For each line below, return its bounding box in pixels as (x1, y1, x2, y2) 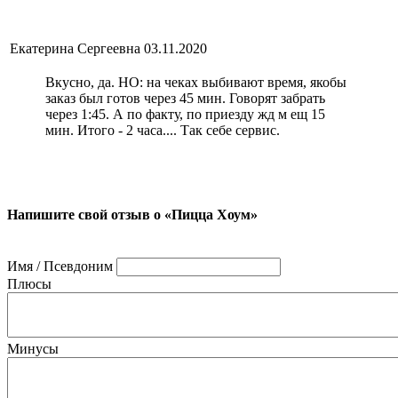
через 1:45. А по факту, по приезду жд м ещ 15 (45, 107, 325, 123)
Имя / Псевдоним (7, 258, 113, 274)
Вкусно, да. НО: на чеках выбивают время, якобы (45, 75, 346, 91)
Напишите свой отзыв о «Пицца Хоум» (7, 206, 258, 222)
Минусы (7, 340, 59, 356)
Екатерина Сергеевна (10, 41, 140, 57)
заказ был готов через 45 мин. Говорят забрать (45, 91, 325, 107)
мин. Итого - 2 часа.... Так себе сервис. (45, 123, 280, 139)
